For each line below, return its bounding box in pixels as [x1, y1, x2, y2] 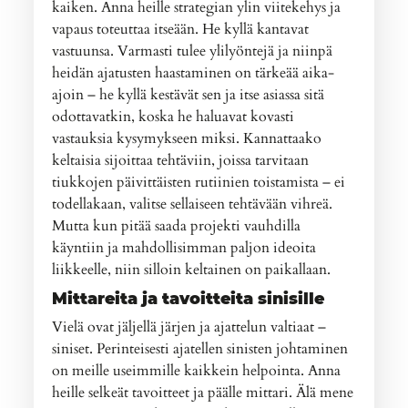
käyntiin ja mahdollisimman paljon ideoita [52, 237, 317, 258]
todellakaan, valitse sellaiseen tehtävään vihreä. [52, 193, 333, 214]
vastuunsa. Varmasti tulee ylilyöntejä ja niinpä [52, 40, 333, 61]
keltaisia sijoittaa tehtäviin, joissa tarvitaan [52, 149, 310, 170]
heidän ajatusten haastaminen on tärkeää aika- [52, 62, 335, 83]
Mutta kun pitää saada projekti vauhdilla [52, 215, 301, 236]
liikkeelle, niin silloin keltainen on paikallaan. [52, 259, 331, 280]
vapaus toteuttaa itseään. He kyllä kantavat [52, 18, 310, 39]
